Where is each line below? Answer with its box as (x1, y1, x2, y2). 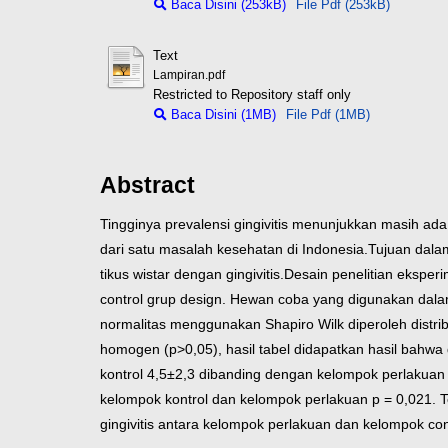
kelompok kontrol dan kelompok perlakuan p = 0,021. (100, 390, 440, 407)
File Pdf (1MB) (285, 107, 370, 122)
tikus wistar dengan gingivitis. (100, 265, 284, 282)
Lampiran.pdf (152, 69, 225, 81)
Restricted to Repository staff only (152, 87, 351, 102)
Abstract (100, 171, 195, 198)
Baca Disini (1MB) (166, 107, 276, 122)
